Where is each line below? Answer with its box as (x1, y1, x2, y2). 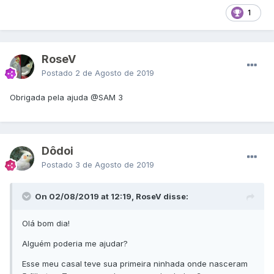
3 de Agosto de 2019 (75, 160, 154, 170)
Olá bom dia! (22, 218, 70, 229)
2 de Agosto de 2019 (75, 68, 154, 78)
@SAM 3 (91, 92, 123, 103)
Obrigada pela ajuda (10, 92, 91, 103)
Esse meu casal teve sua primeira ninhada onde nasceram (22, 259, 248, 269)
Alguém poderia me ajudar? (22, 239, 128, 249)
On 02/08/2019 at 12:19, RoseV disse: (35, 191, 188, 202)
